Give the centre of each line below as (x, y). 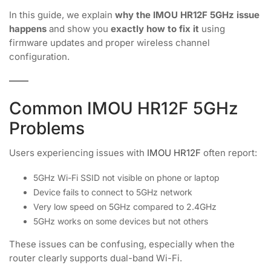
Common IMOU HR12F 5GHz (124, 108)
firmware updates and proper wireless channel (109, 43)
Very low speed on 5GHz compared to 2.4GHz (125, 206)
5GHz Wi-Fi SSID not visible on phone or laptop (126, 177)
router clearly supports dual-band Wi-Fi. (96, 258)
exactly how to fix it (155, 29)
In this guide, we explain (62, 15)
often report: (229, 152)
